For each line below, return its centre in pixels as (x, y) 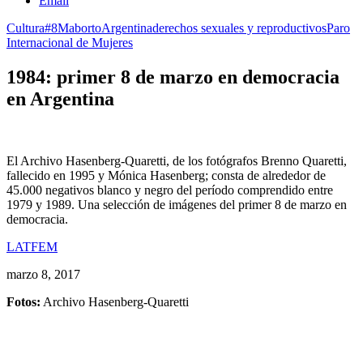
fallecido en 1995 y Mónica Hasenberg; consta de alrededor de (166, 175)
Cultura (26, 28)
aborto (85, 28)
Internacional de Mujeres (70, 43)
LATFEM (32, 246)
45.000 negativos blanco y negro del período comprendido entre (170, 190)
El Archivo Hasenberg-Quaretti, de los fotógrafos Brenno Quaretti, (177, 160)
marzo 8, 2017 (43, 274)
